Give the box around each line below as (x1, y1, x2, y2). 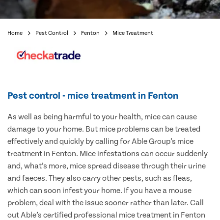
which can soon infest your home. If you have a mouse (7, 186, 192, 195)
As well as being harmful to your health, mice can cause (7, 112, 197, 122)
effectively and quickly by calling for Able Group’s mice (7, 137, 193, 146)
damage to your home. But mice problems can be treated (7, 125, 200, 134)
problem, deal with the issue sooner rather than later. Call (7, 198, 204, 208)
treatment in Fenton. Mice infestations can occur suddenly (7, 149, 208, 159)
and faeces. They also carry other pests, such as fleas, (7, 174, 192, 183)
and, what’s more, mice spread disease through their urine (7, 162, 206, 171)
